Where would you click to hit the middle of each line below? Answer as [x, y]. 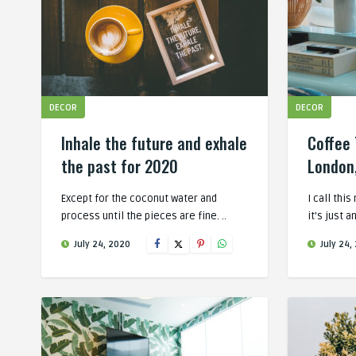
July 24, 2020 [101, 244]
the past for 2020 [120, 166]
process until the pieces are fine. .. [144, 216]
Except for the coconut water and [139, 199]
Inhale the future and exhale [154, 143]
